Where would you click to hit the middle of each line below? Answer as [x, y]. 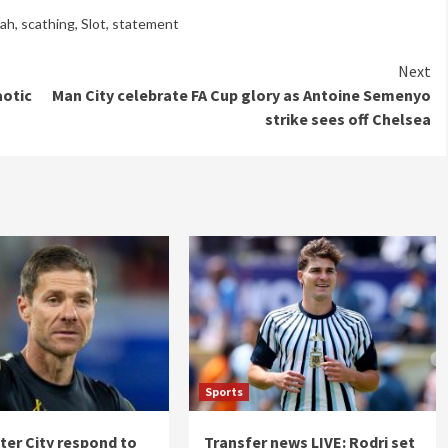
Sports [223, 392]
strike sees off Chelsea [348, 119]
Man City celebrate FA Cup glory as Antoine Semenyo [241, 95]
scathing [48, 24]
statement [145, 24]
